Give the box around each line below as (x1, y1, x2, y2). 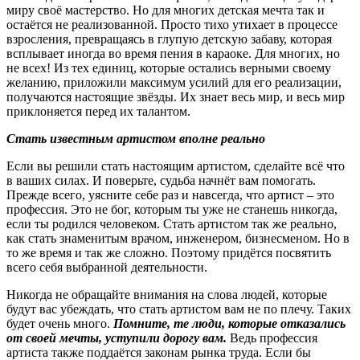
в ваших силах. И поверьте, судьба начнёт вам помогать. (6, 173, 316, 187)
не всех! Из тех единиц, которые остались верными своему (6, 60, 331, 75)
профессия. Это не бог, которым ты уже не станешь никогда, (6, 202, 337, 216)
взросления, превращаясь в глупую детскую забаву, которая (6, 31, 332, 46)
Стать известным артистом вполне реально (6, 131, 265, 145)
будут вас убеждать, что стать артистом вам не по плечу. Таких (6, 301, 351, 316)
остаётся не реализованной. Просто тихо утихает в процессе (6, 17, 337, 31)
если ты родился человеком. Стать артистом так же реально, (6, 216, 337, 231)
